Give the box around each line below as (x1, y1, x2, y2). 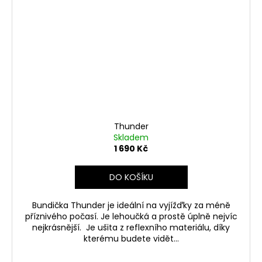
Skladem (113, 132, 149, 144)
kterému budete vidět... (83, 233, 179, 245)
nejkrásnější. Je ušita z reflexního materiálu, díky (32, 222, 230, 234)
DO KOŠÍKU (109, 171, 153, 184)
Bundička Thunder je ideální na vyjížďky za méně (32, 199, 230, 212)
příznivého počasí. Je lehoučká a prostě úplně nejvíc (25, 211, 237, 223)
